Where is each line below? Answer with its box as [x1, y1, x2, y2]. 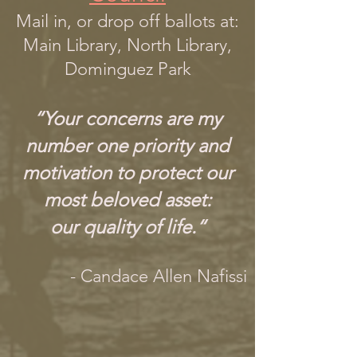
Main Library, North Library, [23, 34, 232, 56]
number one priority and [25, 134, 229, 157]
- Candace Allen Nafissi [70, 265, 247, 287]
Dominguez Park [64, 58, 191, 80]
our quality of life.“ [49, 215, 206, 238]
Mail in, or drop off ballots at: [16, 10, 239, 32]
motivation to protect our [22, 161, 233, 184]
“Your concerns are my [33, 107, 222, 130]
